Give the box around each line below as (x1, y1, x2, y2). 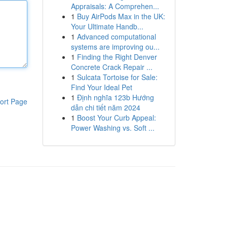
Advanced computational (77, 31, 156, 42)
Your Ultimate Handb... (70, 21, 143, 31)
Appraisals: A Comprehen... (70, 1, 159, 11)
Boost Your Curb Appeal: (77, 112, 156, 123)
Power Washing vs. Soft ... (70, 123, 155, 133)
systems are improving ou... (70, 42, 160, 52)
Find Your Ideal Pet (70, 82, 132, 92)
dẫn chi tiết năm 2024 (70, 102, 140, 112)
